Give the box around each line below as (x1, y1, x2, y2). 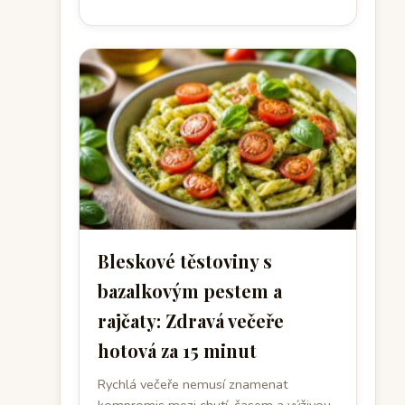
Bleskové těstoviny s (98, 249, 272, 273)
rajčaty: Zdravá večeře (98, 308, 284, 333)
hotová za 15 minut (98, 338, 257, 363)
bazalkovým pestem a (98, 278, 282, 303)
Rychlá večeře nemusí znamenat (98, 375, 287, 393)
